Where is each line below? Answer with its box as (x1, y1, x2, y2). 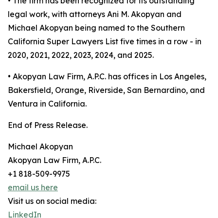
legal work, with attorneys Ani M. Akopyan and (8, 9, 182, 19)
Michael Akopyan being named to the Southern (8, 23, 185, 33)
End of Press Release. (8, 120, 88, 130)
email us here (8, 182, 58, 193)
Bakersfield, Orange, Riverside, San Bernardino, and (8, 85, 205, 95)
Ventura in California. (8, 99, 87, 109)
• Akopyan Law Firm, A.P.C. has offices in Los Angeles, (8, 72, 206, 82)
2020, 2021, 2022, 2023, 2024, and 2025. (8, 50, 154, 60)
